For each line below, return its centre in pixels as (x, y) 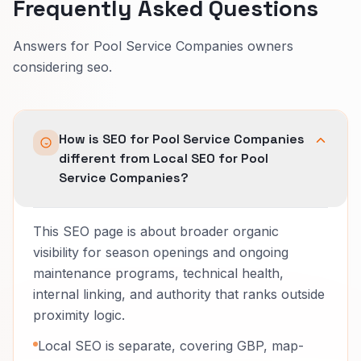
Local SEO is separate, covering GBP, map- (171, 345)
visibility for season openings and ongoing (161, 252)
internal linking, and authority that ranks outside (179, 294)
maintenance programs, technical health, (158, 273)
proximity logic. (79, 315)
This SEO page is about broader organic (156, 231)
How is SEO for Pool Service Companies (182, 139)
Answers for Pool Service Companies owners (153, 46)
